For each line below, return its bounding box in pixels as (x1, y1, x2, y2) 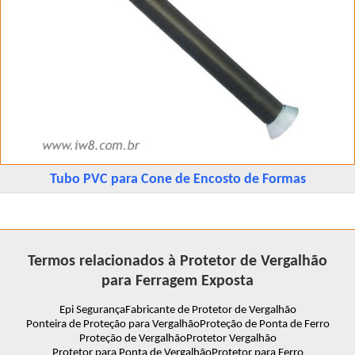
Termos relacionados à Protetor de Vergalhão (28, 253, 327, 269)
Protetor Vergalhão (185, 332, 277, 345)
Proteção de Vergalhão (78, 332, 186, 345)
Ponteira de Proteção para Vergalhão (25, 318, 200, 330)
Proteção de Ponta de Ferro (199, 318, 330, 330)
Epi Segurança (59, 303, 125, 316)
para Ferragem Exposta (101, 273, 254, 289)
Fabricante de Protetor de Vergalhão (124, 303, 296, 316)
